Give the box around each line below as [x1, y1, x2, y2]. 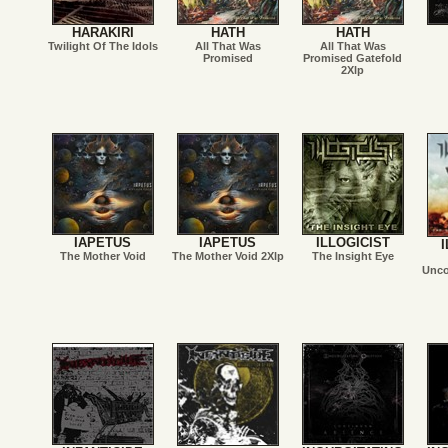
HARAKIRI [71, 25, 134, 40]
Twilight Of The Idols [47, 40, 158, 52]
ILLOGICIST [315, 235, 390, 250]
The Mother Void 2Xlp [171, 250, 284, 262]
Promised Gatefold [303, 52, 402, 64]
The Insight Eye [311, 250, 394, 262]
